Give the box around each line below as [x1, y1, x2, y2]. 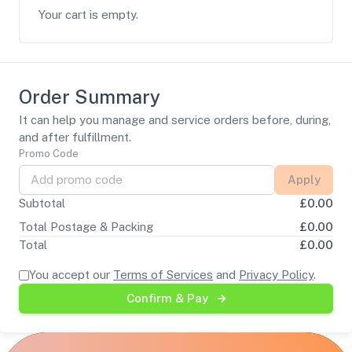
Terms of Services [113, 268, 213, 281]
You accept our [29, 268, 113, 281]
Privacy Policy [239, 268, 313, 281]
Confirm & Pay [126, 291, 208, 305]
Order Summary [19, 86, 160, 108]
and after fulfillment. [19, 130, 131, 144]
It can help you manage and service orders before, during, [19, 113, 331, 126]
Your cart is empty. [38, 8, 138, 21]
